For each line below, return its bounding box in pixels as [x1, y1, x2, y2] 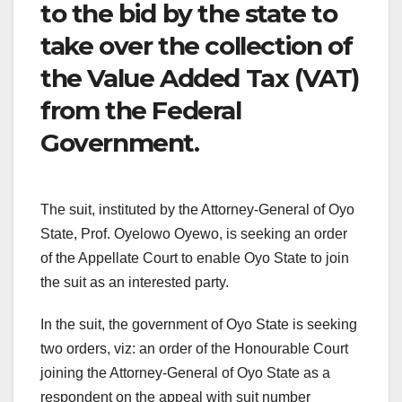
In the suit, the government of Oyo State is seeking [40, 316, 357, 332]
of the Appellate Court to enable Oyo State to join [40, 249, 349, 266]
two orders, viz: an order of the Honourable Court [40, 340, 348, 356]
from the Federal [40, 95, 241, 127]
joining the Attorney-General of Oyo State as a [40, 364, 330, 380]
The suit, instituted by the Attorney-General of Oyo [40, 201, 354, 217]
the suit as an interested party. [40, 274, 229, 290]
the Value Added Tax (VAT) [40, 63, 360, 94]
